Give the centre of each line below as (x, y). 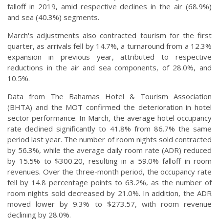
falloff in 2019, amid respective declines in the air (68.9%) (109, 7)
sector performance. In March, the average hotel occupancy (109, 118)
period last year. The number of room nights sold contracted (109, 140)
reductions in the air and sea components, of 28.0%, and (109, 68)
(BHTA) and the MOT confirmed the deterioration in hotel (109, 107)
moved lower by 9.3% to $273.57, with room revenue (109, 204)
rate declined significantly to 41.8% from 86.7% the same (109, 129)
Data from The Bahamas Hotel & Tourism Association (109, 97)
